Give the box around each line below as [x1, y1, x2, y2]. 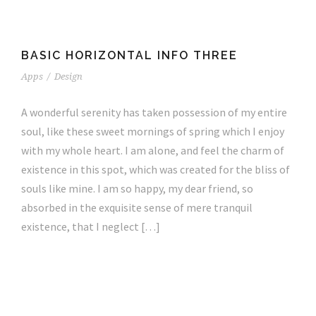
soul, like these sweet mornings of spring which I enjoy [21, 123, 284, 138]
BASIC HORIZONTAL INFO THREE [21, 48, 238, 62]
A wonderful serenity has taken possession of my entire [21, 104, 287, 119]
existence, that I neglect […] [21, 219, 160, 233]
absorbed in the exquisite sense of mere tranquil [21, 200, 253, 214]
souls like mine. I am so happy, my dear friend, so [21, 181, 253, 195]
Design [54, 71, 83, 82]
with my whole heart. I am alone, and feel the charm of [21, 142, 284, 157]
